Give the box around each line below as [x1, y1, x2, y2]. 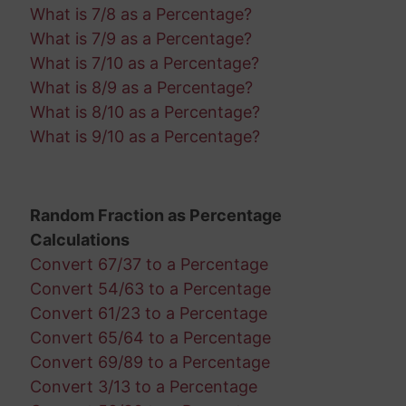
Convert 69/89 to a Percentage [29, 352, 270, 372]
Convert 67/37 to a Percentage [29, 254, 268, 274]
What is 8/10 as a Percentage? [29, 101, 260, 121]
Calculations [29, 229, 130, 249]
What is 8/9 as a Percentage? [29, 77, 253, 97]
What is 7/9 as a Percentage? [29, 28, 252, 48]
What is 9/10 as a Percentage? [29, 126, 260, 146]
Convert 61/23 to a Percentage [29, 303, 267, 323]
